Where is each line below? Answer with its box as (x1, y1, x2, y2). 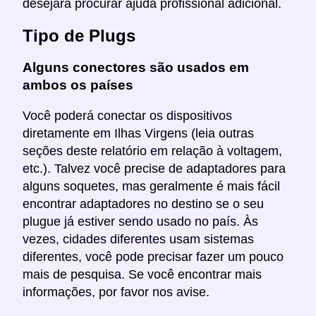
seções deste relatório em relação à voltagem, (23, 143, 282, 158)
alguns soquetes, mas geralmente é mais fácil (23, 178, 280, 193)
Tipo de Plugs (23, 26, 135, 46)
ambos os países (23, 78, 133, 93)
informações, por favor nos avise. (23, 284, 209, 299)
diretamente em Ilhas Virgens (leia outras (23, 126, 254, 140)
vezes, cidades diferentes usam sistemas (23, 231, 254, 246)
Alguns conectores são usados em (23, 60, 249, 75)
